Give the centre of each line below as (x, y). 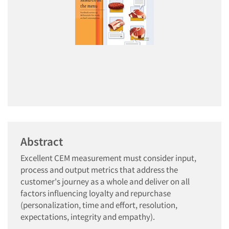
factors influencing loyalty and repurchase (96, 193)
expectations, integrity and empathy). (88, 217)
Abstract (42, 141)
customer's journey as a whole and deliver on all (105, 181)
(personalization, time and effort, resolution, (99, 205)
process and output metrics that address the (99, 170)
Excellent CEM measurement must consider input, (108, 158)
